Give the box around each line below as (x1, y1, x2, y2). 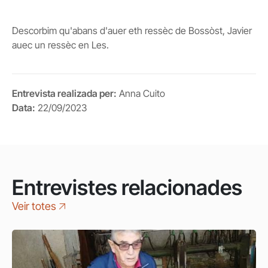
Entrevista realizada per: (12, 87, 117, 99)
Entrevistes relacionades (12, 175, 242, 200)
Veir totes (12, 200, 56, 212)
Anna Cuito (119, 87, 165, 99)
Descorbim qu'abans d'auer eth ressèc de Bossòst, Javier (12, 25, 252, 36)
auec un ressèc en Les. (12, 39, 109, 51)
